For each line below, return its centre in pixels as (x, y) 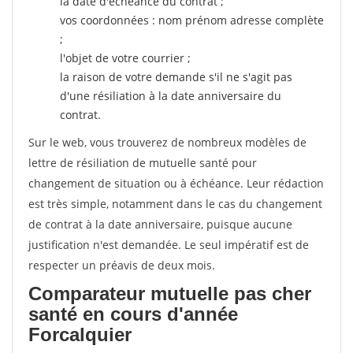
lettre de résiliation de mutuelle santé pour (143, 163)
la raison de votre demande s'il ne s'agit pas (176, 77)
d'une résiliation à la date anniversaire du (171, 96)
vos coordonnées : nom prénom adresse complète (192, 20)
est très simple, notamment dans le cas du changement (175, 204)
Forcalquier (80, 334)
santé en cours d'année (133, 314)
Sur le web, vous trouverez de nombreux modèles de (167, 142)
